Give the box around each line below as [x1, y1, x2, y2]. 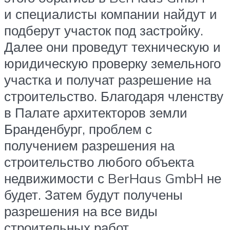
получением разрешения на [4, 137, 175, 154]
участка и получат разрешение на [4, 71, 211, 88]
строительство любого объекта [4, 154, 194, 170]
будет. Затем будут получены [4, 186, 183, 203]
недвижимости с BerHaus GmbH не [4, 170, 221, 187]
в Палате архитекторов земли [4, 104, 187, 121]
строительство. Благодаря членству [4, 88, 223, 105]
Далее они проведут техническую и [4, 39, 221, 55]
